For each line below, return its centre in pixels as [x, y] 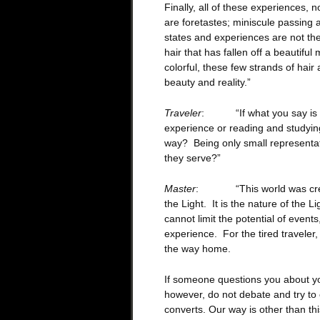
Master [180, 188]
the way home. [197, 248]
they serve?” [192, 157]
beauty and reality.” [207, 82]
